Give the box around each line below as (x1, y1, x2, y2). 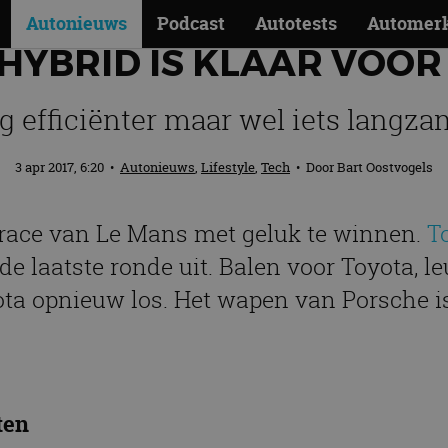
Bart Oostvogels (337, 158, 433, 176)
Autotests (255, 11, 337, 36)
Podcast (157, 11, 225, 36)
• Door (290, 158, 337, 176)
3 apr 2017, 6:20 (15, 158, 107, 176)
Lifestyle (201, 158, 255, 176)
